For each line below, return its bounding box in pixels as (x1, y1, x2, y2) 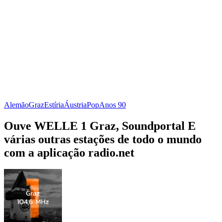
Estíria (44, 100, 64, 109)
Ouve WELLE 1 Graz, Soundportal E (4, 119, 196, 132)
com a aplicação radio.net (4, 146, 134, 159)
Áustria (64, 100, 87, 109)
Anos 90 (99, 100, 126, 109)
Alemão (4, 100, 29, 109)
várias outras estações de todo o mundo (4, 132, 202, 146)
